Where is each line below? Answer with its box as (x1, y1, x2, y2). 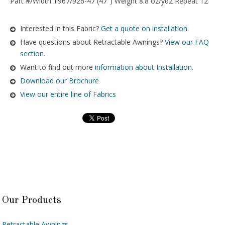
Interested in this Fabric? (20, 23, 101, 33)
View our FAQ (165, 37, 209, 47)
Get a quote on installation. (101, 23, 189, 33)
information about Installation (95, 62, 192, 72)
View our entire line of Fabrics (20, 89, 116, 99)
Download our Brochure (20, 75, 99, 85)
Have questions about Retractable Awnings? (20, 37, 165, 47)
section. (20, 48, 45, 58)
